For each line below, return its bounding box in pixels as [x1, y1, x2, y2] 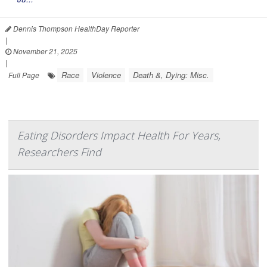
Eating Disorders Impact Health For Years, [17, 128, 221, 142]
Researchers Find [17, 144, 101, 159]
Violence [91, 69, 121, 80]
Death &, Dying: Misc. [133, 69, 209, 80]
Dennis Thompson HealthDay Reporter [11, 23, 139, 33]
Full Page [8, 69, 39, 80]
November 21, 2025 [11, 45, 77, 56]
